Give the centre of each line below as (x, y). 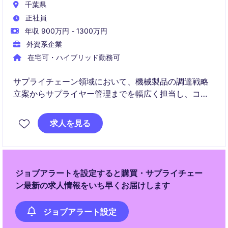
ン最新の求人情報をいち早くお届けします (93, 185)
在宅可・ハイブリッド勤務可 (73, 57)
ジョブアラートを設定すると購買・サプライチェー (109, 173)
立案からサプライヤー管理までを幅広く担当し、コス (111, 94)
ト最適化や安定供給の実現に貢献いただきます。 (103, 106)
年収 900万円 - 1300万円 (65, 31)
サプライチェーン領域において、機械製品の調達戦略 (111, 81)
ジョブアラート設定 (80, 212)
